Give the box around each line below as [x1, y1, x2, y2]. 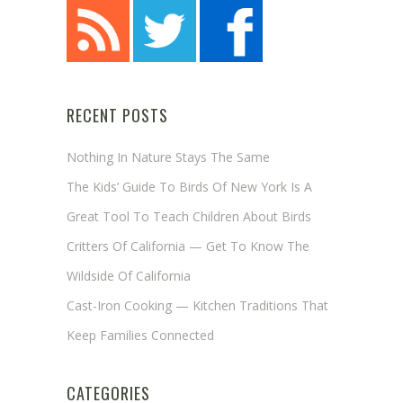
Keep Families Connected [67, 326, 214, 344]
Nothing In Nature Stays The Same [67, 148, 270, 166]
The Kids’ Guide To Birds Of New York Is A [67, 177, 312, 195]
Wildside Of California [67, 266, 191, 284]
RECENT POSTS [67, 103, 168, 127]
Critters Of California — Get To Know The [67, 237, 309, 255]
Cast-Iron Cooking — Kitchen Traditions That [67, 296, 328, 314]
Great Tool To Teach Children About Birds [67, 207, 311, 225]
